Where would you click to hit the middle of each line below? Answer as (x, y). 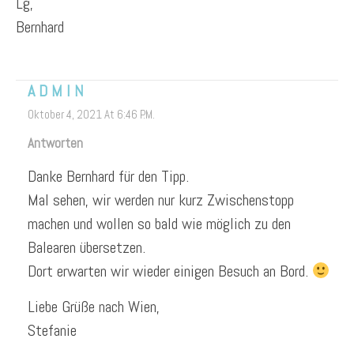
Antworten (55, 143)
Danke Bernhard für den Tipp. (108, 176)
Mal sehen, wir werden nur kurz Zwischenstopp (161, 200)
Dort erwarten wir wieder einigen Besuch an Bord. (170, 271)
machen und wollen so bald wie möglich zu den (159, 223)
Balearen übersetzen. (87, 247)
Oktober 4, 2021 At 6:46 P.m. (91, 114)
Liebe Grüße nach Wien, (94, 306)
